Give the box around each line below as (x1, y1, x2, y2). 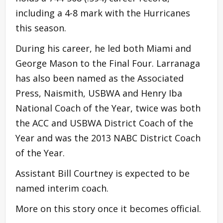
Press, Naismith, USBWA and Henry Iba (15, 87, 182, 99)
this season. (15, 21, 66, 34)
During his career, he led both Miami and (15, 42, 191, 54)
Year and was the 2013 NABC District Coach (15, 131, 201, 144)
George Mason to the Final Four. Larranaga (15, 57, 200, 69)
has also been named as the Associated (15, 72, 184, 84)
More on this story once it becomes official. (15, 202, 201, 215)
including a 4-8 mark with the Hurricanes (15, 6, 190, 19)
